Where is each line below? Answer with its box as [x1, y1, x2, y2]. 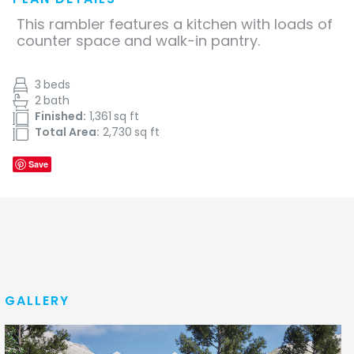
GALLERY [5, 292, 70, 311]
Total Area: [35, 124, 100, 141]
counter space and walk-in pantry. [17, 31, 260, 51]
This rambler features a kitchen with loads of [17, 14, 333, 35]
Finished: [35, 108, 86, 125]
